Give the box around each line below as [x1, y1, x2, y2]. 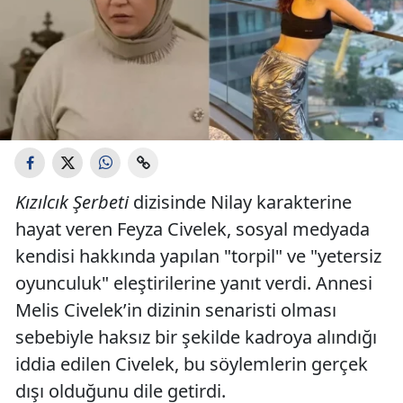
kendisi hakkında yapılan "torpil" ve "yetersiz [15, 244, 381, 268]
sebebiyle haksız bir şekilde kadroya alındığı [15, 325, 377, 349]
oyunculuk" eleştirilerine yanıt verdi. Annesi [15, 271, 372, 295]
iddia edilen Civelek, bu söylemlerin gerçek [15, 352, 368, 376]
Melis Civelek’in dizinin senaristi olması [15, 298, 336, 322]
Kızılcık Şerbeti [15, 190, 129, 214]
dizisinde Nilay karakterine [129, 190, 352, 214]
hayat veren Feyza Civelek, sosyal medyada [15, 217, 370, 241]
